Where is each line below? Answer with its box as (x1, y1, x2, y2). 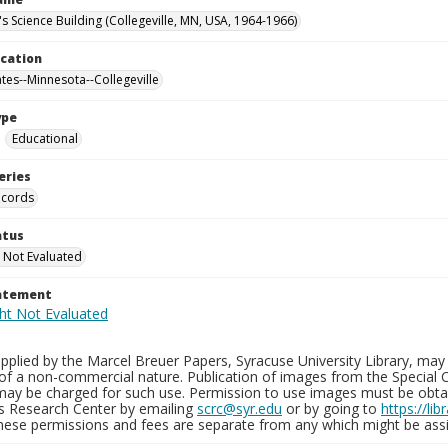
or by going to (282, 399, 381, 418)
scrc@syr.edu (197, 399, 282, 418)
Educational (12, 130, 78, 147)
